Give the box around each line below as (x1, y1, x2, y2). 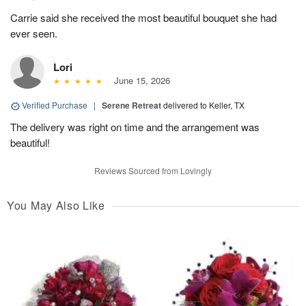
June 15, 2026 (108, 74, 170, 87)
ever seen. (10, 26, 57, 41)
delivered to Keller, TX (163, 99, 245, 111)
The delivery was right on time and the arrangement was (10, 120, 260, 135)
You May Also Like (7, 197, 105, 214)
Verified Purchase (20, 99, 89, 111)
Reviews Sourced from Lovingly (94, 165, 212, 177)
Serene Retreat (102, 99, 161, 112)
